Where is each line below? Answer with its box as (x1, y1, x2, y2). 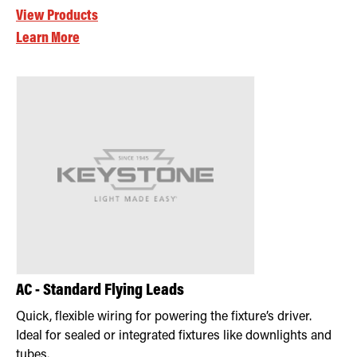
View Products (16, 8, 98, 24)
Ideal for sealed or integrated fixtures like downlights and (16, 329, 331, 343)
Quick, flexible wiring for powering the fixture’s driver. (16, 310, 312, 324)
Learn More (16, 30, 80, 46)
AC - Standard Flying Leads (16, 282, 184, 300)
